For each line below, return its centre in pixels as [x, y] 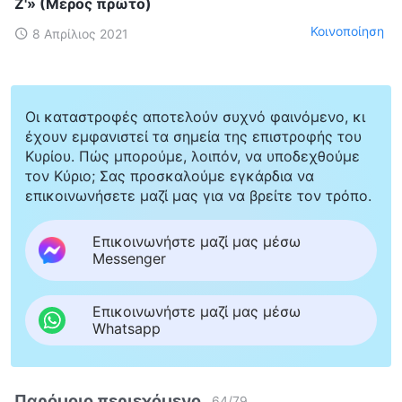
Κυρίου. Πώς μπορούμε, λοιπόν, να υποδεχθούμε [192, 156]
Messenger [129, 258]
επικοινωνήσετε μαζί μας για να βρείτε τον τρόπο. [198, 195]
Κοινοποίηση [347, 31]
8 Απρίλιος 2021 [80, 33]
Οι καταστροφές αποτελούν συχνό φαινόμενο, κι [195, 116]
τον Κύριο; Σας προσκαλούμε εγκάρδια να [170, 175]
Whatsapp [127, 328]
